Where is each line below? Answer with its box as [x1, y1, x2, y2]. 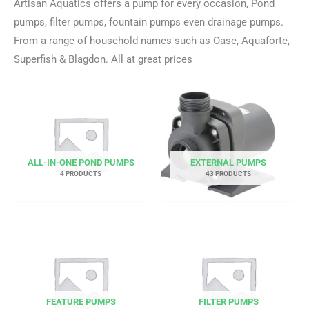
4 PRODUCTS [60, 169, 101, 177]
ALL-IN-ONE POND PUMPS [27, 157, 134, 168]
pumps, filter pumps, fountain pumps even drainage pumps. [14, 15, 283, 28]
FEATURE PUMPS [46, 297, 116, 308]
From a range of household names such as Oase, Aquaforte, [14, 34, 290, 47]
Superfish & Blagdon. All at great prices [14, 52, 192, 66]
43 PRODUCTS [206, 169, 251, 177]
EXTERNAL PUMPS [190, 157, 266, 168]
